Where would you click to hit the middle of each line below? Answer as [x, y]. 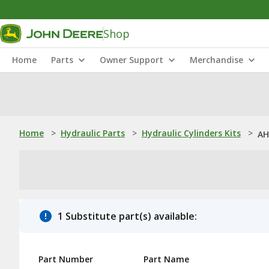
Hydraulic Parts [93, 133]
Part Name [166, 259]
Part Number [66, 259]
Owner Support [131, 60]
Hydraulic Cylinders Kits [191, 133]
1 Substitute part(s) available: [127, 216]
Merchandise [216, 60]
